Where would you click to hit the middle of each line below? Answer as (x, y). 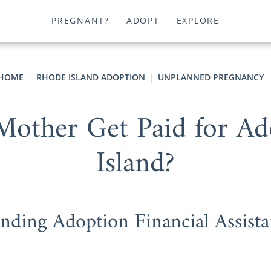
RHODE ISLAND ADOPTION (91, 77)
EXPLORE (198, 21)
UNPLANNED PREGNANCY (211, 77)
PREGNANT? (80, 21)
